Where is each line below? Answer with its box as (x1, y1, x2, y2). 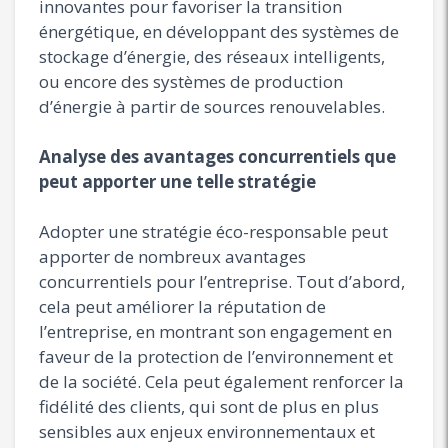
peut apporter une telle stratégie (39, 169, 316, 193)
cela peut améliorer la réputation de (39, 294, 326, 318)
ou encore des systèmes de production (39, 69, 343, 93)
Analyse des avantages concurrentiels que (39, 144, 396, 168)
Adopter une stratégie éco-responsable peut (39, 219, 388, 243)
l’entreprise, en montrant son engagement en (39, 319, 392, 343)
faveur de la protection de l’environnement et (39, 344, 393, 368)
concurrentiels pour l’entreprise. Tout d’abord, (39, 269, 405, 293)
